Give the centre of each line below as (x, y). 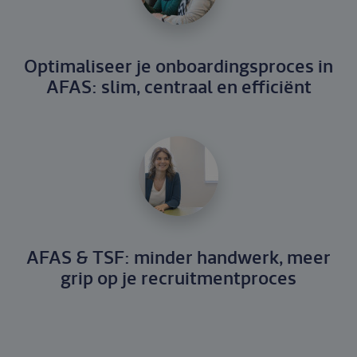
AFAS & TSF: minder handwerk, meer (178, 259)
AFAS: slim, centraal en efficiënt (178, 88)
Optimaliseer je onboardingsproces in (178, 67)
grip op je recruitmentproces (178, 279)
